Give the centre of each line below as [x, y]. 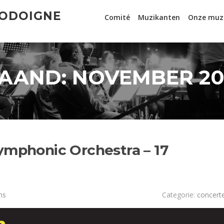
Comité [117, 17]
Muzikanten [159, 17]
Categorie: [179, 195]
